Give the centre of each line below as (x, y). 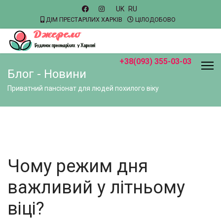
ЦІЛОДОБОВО (155, 19)
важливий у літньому (96, 187)
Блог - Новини (47, 74)
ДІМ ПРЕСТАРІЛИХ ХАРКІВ (84, 19)
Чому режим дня (78, 166)
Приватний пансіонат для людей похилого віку (83, 88)
